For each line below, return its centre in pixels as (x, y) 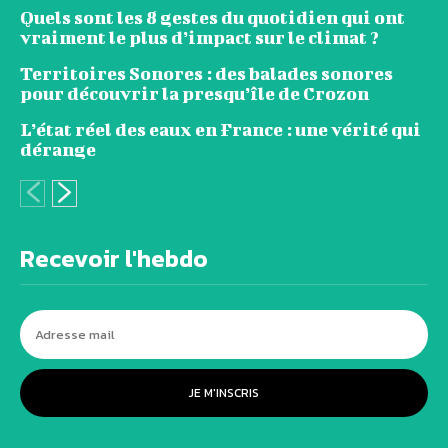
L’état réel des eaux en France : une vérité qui (220, 130)
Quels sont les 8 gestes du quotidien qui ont (212, 18)
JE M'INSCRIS (224, 393)
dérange (58, 150)
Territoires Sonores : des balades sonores (206, 74)
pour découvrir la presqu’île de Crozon (194, 94)
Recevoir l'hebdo (114, 259)
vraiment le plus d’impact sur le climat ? (199, 38)
